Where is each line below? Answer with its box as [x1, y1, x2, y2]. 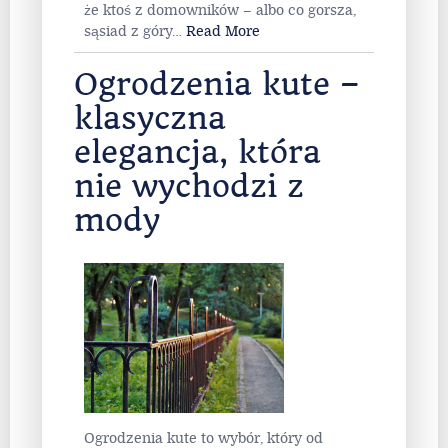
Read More [186, 23, 260, 41]
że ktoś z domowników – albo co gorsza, [84, 2, 356, 20]
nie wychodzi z [74, 168, 304, 206]
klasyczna [74, 100, 226, 138]
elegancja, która [74, 134, 321, 172]
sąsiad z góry [84, 23, 172, 41]
